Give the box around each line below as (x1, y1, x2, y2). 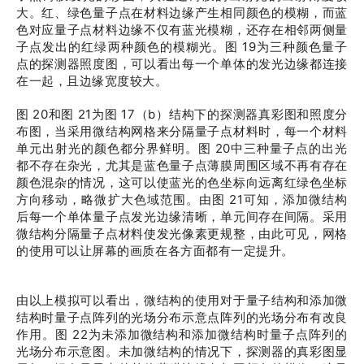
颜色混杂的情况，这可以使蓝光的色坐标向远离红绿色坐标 (16, 175, 348, 190)
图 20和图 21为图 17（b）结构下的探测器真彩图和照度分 (16, 106, 348, 122)
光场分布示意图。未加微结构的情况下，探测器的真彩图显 (16, 344, 348, 359)
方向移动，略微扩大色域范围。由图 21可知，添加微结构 (16, 192, 348, 207)
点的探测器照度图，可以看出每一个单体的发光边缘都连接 (16, 56, 348, 71)
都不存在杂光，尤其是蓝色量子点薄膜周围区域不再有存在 (16, 158, 348, 173)
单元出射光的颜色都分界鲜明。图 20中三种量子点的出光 (16, 141, 348, 156)
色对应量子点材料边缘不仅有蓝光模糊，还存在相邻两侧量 (16, 22, 348, 37)
